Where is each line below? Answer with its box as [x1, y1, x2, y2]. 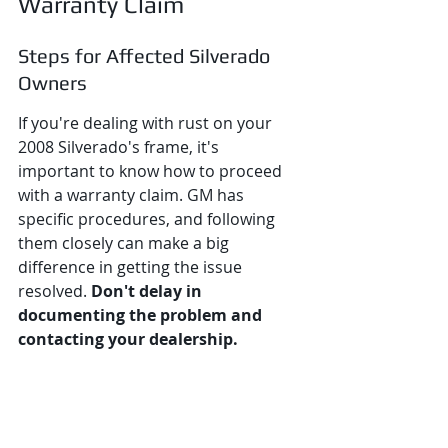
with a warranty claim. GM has [18, 184, 248, 206]
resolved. [18, 280, 91, 302]
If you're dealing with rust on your [18, 112, 276, 134]
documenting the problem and [18, 304, 266, 326]
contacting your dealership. [18, 328, 238, 350]
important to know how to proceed [18, 160, 286, 182]
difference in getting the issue [18, 256, 246, 278]
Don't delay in [91, 280, 206, 302]
